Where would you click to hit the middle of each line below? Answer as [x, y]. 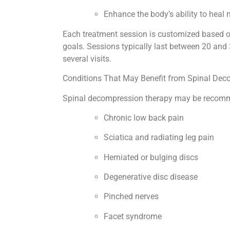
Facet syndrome [134, 216]
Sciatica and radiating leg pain [160, 138]
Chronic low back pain [145, 118]
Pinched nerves [132, 197]
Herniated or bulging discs [152, 157]
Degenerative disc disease [152, 177]
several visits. [88, 59]
